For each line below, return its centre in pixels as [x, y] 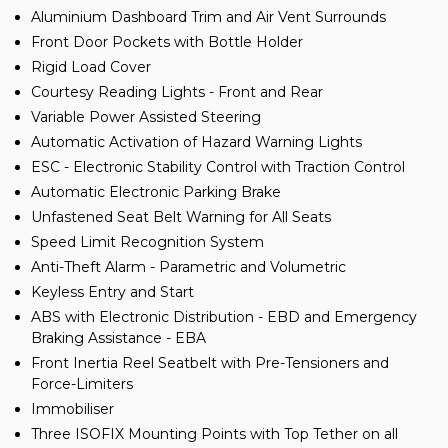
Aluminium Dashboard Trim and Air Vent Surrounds [208, 17]
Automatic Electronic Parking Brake [156, 192]
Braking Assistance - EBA [118, 338]
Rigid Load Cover [91, 67]
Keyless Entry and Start [112, 292]
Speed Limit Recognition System [147, 242]
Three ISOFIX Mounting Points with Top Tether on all [214, 434]
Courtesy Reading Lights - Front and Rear [177, 92]
